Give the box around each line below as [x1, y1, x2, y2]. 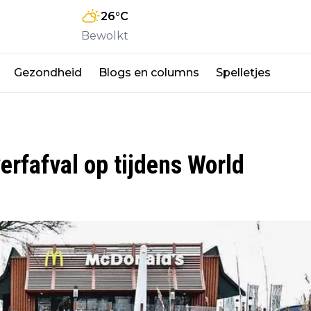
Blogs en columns [99, 65, 199, 79]
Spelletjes [216, 65, 271, 79]
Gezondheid [14, 65, 82, 79]
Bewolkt [81, 28, 128, 42]
